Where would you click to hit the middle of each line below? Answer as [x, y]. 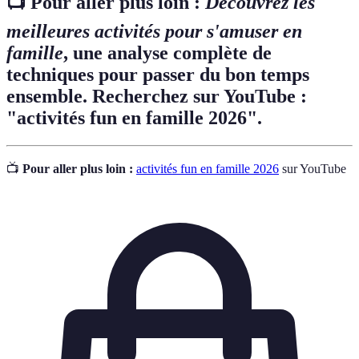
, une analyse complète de [167, 53]
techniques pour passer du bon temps [158, 75]
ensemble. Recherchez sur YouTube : [157, 96]
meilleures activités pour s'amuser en [154, 31]
